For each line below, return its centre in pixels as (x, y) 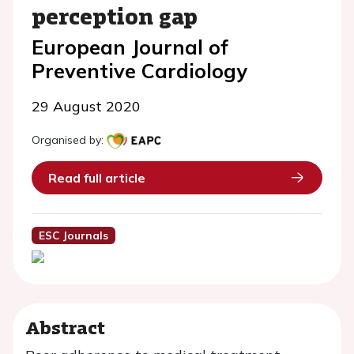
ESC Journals (73, 235)
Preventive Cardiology (139, 71)
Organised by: (68, 140)
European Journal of (130, 47)
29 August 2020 (86, 106)
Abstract (65, 327)
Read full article (97, 178)
